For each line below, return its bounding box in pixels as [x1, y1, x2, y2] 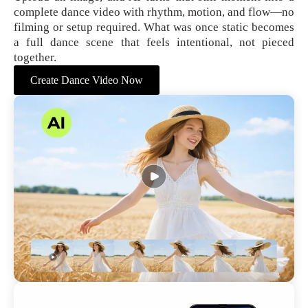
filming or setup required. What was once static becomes [14, 20, 294, 34]
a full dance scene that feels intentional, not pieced [14, 35, 294, 49]
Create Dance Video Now [30, 74, 143, 86]
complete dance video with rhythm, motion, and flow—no [14, 5, 294, 19]
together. [14, 50, 56, 64]
